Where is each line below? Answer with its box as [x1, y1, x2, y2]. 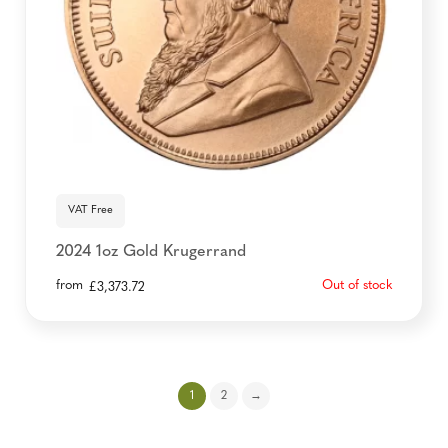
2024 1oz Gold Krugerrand [56, 244, 246, 260]
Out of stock [322, 279, 392, 292]
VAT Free [68, 205, 113, 216]
